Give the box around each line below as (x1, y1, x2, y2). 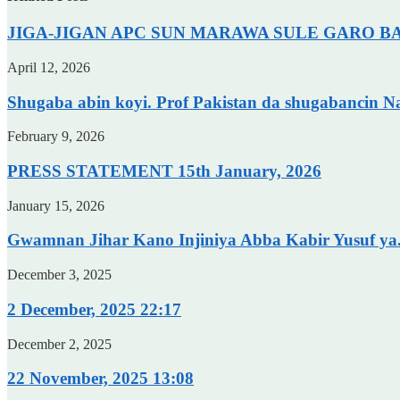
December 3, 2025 (7, 267, 112, 283)
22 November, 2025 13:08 (7, 369, 194, 388)
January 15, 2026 (7, 197, 104, 213)
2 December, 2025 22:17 (7, 299, 181, 319)
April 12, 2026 (7, 59, 90, 75)
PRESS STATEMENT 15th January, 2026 (7, 161, 321, 180)
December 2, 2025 (7, 336, 112, 352)
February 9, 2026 (7, 129, 104, 145)
